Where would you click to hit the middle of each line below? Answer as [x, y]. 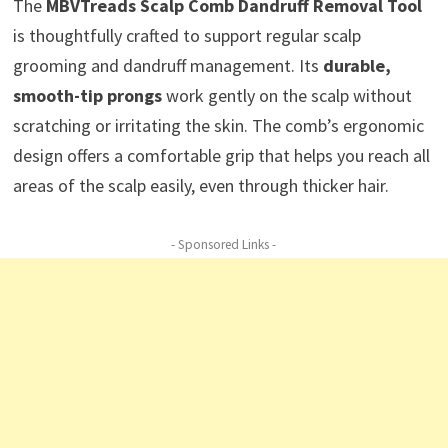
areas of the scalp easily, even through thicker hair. [200, 186]
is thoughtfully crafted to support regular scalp [186, 36]
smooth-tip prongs [87, 96]
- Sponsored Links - [224, 245]
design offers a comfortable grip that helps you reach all [221, 156]
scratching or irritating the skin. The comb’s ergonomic [218, 126]
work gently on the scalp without [286, 96]
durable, [356, 66]
